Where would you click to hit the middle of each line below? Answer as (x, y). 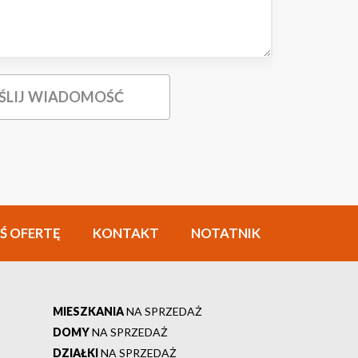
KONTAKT (126, 233)
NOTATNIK (226, 233)
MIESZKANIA (88, 312)
